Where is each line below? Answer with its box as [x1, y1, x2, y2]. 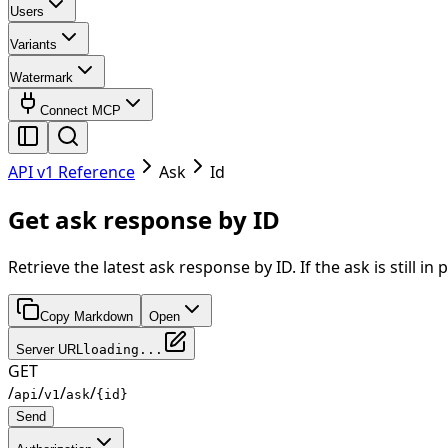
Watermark [10, 69, 73, 85]
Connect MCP [40, 102, 121, 118]
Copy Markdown [40, 308, 133, 324]
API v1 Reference [8, 160, 135, 183]
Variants [10, 36, 57, 52]
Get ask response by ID [8, 202, 280, 236]
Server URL [16, 341, 83, 357]
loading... [83, 341, 163, 357]
